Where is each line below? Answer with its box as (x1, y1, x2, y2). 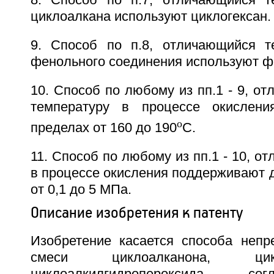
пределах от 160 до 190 (30, 120, 177, 136)
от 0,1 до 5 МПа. (30, 182, 131, 198)
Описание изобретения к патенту (30, 202, 243, 223)
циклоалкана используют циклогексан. (30, 9, 271, 24)
